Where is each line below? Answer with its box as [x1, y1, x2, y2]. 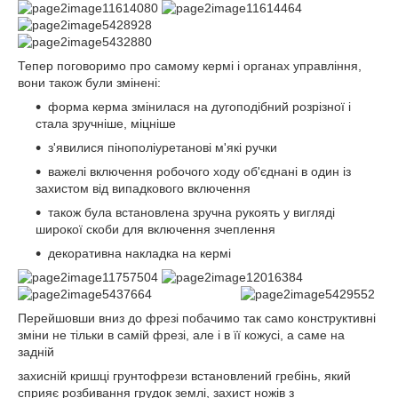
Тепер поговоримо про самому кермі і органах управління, [18, 58, 362, 73]
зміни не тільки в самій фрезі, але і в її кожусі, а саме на [18, 327, 345, 342]
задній [18, 344, 54, 359]
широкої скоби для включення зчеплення [36, 221, 275, 236]
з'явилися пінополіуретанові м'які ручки [48, 139, 277, 155]
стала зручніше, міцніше [36, 115, 176, 131]
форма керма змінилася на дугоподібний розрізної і [48, 99, 351, 114]
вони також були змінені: [18, 75, 161, 90]
